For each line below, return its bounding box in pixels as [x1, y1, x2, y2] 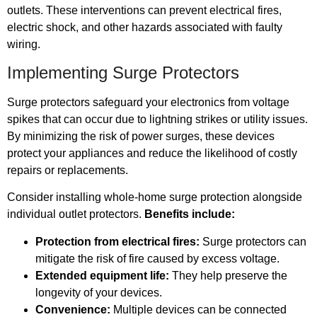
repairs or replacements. [7, 163, 128, 176]
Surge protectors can [200, 235, 306, 248]
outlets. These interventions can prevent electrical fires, [7, 4, 282, 16]
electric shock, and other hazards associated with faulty [7, 21, 282, 33]
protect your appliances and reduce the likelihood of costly [7, 146, 297, 159]
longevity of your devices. [35, 286, 162, 299]
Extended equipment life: [35, 269, 169, 282]
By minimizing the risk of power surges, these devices [7, 129, 275, 142]
